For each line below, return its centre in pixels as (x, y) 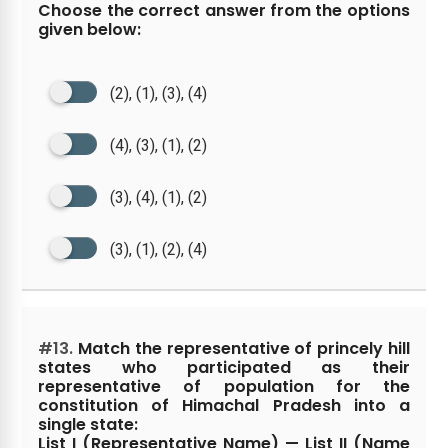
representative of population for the (224, 386)
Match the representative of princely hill (241, 348)
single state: (88, 424)
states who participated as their (224, 367)
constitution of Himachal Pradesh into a (224, 405)
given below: (90, 29)
